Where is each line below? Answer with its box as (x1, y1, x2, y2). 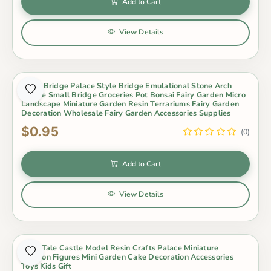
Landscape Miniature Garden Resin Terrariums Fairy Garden (21, 98, 240, 109)
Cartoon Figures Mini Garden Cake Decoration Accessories (21, 251, 233, 262)
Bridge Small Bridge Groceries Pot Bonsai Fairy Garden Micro (21, 89, 246, 100)
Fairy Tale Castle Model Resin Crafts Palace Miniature (21, 242, 219, 253)
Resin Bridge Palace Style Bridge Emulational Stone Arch (21, 80, 232, 91)
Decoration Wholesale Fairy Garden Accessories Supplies (21, 107, 231, 118)
